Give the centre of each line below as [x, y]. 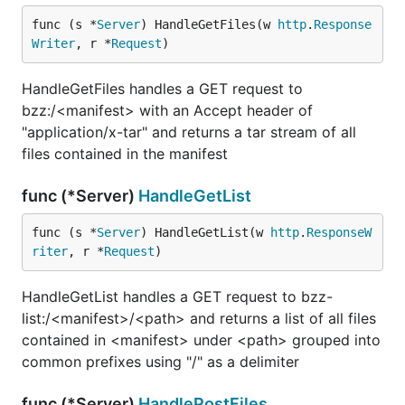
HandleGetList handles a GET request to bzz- [177, 297]
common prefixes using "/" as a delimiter [160, 362]
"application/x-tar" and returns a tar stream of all [189, 132]
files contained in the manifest [125, 154]
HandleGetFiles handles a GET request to [162, 89]
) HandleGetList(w [205, 232]
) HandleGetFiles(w [209, 24]
